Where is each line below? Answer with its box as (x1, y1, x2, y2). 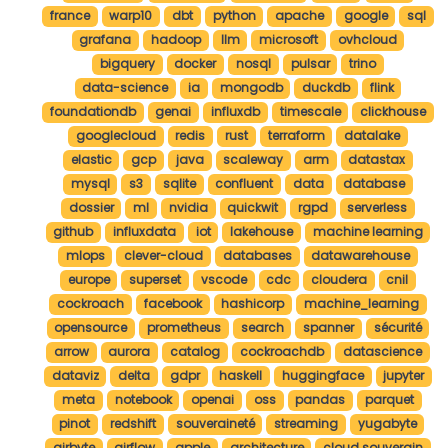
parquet (364, 391, 414, 409)
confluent (215, 175, 274, 193)
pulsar (290, 55, 330, 73)
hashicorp (221, 295, 285, 313)
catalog (170, 343, 220, 361)
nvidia (168, 199, 208, 217)
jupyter (383, 367, 425, 385)
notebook (114, 391, 172, 409)
